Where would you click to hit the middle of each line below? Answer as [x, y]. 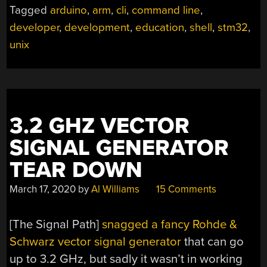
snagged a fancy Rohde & [170, 224]
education [160, 27]
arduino [69, 10]
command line [166, 10]
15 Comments [185, 189]
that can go [213, 241]
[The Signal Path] [56, 224]
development [97, 27]
